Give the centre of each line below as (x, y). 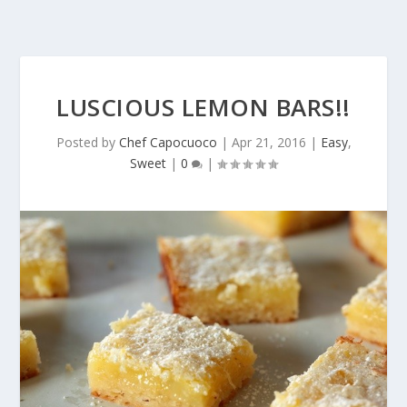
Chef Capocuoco (168, 142)
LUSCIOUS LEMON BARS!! (203, 107)
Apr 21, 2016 (268, 142)
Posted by (87, 142)
